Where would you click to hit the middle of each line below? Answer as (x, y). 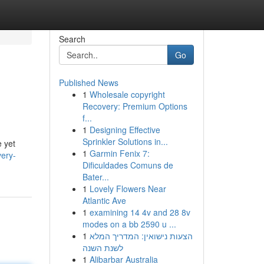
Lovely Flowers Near (128, 189)
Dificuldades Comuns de (128, 165)
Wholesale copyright (127, 94)
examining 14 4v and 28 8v (140, 212)
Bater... (95, 177)
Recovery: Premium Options (135, 106)
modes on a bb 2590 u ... (129, 224)
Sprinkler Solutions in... (125, 141)
